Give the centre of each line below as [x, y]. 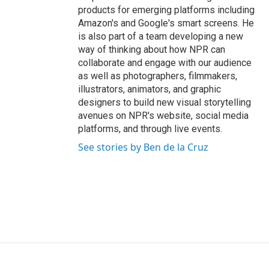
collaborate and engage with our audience [165, 63]
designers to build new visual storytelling [165, 103]
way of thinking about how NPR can [152, 50]
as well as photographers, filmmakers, [158, 76]
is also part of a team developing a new [161, 37]
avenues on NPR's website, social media [163, 116]
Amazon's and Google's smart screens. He [166, 23]
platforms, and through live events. [150, 129]
